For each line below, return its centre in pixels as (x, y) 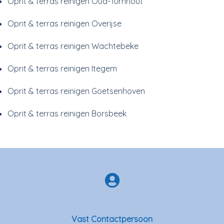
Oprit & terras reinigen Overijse (64, 23)
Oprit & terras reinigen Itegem (62, 68)
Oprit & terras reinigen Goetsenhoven (76, 91)
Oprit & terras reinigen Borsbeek (67, 113)
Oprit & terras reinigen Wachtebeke (73, 46)
